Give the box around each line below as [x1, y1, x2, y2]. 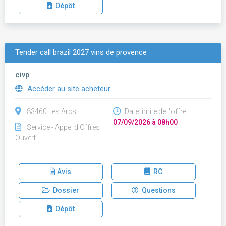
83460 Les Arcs [27, 107, 76, 116]
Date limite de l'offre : [123, 107, 189, 116]
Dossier [50, 186, 80, 194]
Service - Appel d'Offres [27, 123, 100, 131]
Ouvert [15, 134, 36, 142]
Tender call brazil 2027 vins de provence [15, 48, 147, 57]
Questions [138, 186, 176, 194]
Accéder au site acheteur [25, 84, 110, 93]
